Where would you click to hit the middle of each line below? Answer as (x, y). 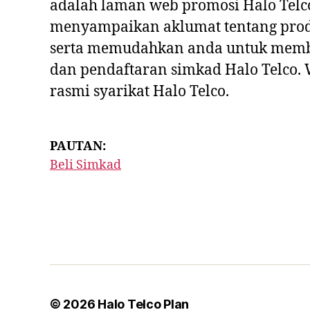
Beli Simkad (85, 165)
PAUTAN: (78, 147)
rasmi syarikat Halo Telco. (139, 92)
